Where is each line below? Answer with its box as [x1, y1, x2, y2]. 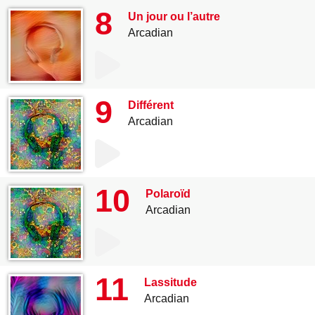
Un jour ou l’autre [128, 11, 220, 22]
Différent [128, 99, 174, 111]
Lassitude [144, 276, 197, 288]
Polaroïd [146, 188, 191, 200]
